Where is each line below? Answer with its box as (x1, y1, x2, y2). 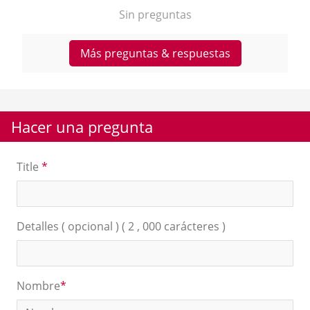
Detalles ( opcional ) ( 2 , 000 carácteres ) (17, 219, 226, 235)
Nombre (17, 278, 60, 294)
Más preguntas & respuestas (80, 46, 230, 62)
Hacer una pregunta (11, 116, 153, 138)
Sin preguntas (118, 7, 192, 23)
